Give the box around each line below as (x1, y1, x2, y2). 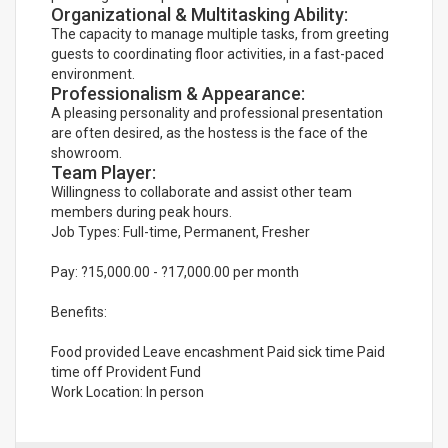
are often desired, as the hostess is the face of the (51, 125, 368, 141)
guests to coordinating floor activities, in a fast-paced (51, 46, 384, 62)
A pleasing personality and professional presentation (51, 105, 383, 121)
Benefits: (51, 304, 107, 320)
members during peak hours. (51, 204, 232, 220)
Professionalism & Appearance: (51, 83, 305, 104)
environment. (51, 66, 135, 82)
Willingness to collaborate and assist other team (51, 184, 352, 200)
